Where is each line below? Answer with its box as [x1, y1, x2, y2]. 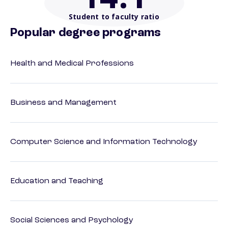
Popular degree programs [10, 27, 161, 40]
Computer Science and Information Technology [10, 138, 197, 147]
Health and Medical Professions [10, 60, 134, 68]
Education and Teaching [10, 177, 103, 186]
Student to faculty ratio [69, 12, 159, 22]
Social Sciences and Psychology [10, 216, 133, 225]
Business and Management [10, 99, 117, 107]
